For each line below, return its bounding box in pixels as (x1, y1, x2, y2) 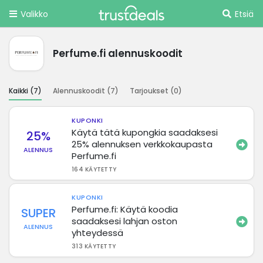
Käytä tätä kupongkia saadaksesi (72, 126, 218, 139)
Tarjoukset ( (130, 85, 174, 96)
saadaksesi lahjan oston (72, 214, 178, 227)
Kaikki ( (9, 85, 33, 96)
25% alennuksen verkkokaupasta (72, 137, 213, 150)
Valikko (21, 8, 48, 20)
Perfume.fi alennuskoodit (53, 46, 183, 60)
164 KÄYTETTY (72, 164, 117, 174)
